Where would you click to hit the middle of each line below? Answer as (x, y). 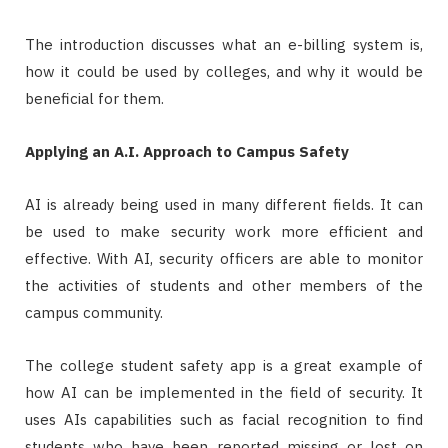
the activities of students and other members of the (224, 285)
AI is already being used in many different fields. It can (224, 204)
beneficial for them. (94, 98)
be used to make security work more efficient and (224, 231)
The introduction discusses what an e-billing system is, (224, 44)
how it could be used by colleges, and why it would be (224, 71)
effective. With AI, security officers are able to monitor (224, 258)
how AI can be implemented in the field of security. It (224, 392)
